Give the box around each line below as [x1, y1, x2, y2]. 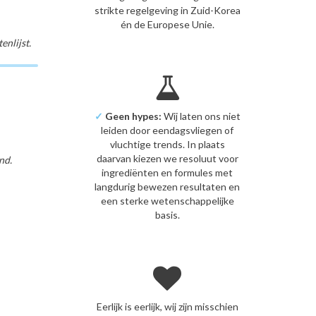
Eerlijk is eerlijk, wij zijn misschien [96, 300, 238, 312]
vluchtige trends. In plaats [109, 138, 225, 150]
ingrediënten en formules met [102, 166, 233, 178]
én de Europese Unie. [120, 18, 214, 30]
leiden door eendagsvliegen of [101, 123, 234, 136]
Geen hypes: [102, 109, 162, 122]
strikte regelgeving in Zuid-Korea [94, 4, 241, 16]
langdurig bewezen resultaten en [95, 180, 241, 193]
